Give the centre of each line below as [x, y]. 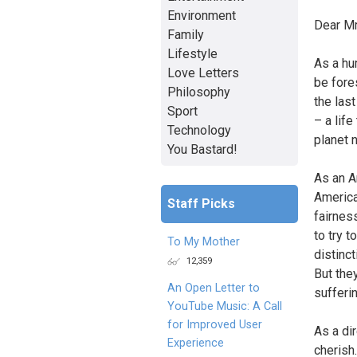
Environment [202, 15]
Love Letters [203, 73]
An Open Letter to [214, 288]
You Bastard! [202, 149]
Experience [196, 343]
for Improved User [215, 324]
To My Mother [204, 241]
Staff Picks [201, 203]
